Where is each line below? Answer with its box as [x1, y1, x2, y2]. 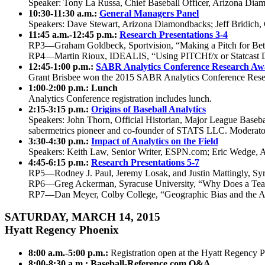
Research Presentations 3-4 [119, 29, 228, 40]
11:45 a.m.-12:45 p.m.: [28, 29, 119, 40]
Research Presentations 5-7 [91, 157, 199, 167]
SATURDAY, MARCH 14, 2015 [5, 211, 160, 224]
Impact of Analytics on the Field [91, 135, 218, 146]
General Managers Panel [99, 8, 199, 18]
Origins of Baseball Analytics [91, 104, 206, 114]
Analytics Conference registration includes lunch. [28, 93, 212, 104]
